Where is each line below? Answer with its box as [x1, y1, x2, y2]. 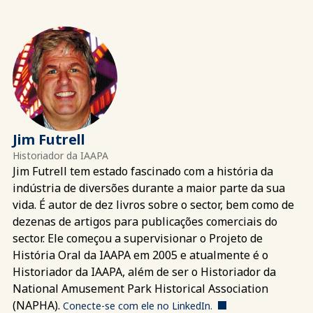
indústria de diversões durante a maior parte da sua [13, 180, 285, 196]
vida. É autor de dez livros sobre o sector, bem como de [13, 196, 294, 212]
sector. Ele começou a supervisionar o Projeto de [13, 230, 263, 246]
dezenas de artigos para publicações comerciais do [13, 213, 277, 229]
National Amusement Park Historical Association [13, 280, 268, 296]
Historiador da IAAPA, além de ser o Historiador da [13, 263, 276, 279]
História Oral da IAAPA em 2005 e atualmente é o [13, 247, 268, 263]
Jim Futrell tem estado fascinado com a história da [13, 163, 273, 179]
